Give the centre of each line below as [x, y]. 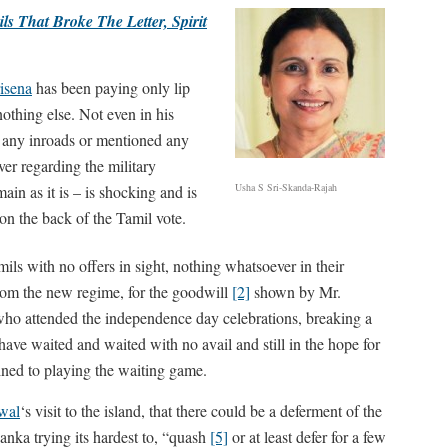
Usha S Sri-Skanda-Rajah [286, 187]
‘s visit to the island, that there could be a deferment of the [201, 410]
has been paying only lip [111, 87]
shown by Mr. [295, 291]
